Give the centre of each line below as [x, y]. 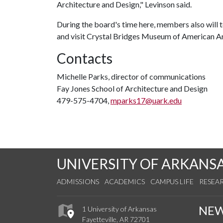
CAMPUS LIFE [172, 181]
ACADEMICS [125, 181]
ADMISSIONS [78, 181]
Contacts [85, 58]
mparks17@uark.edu [146, 100]
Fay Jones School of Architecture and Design [132, 88]
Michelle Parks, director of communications [131, 76]
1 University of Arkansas [119, 209]
